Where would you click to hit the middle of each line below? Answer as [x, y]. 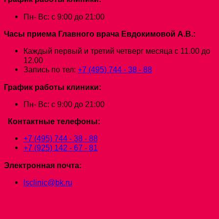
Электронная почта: [43, 165]
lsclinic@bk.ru [48, 183]
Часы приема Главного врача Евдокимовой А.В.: [100, 33]
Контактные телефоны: [54, 121]
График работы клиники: [53, 87]
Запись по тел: [51, 70]
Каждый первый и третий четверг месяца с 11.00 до [117, 51]
